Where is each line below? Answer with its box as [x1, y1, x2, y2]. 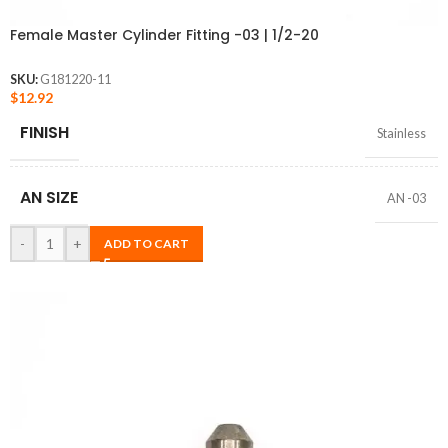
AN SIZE [20, 185, 78, 209]
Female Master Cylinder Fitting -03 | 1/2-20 [10, 24, 319, 45]
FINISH [20, 120, 69, 144]
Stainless [377, 125, 426, 141]
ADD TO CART [104, 235, 189, 251]
